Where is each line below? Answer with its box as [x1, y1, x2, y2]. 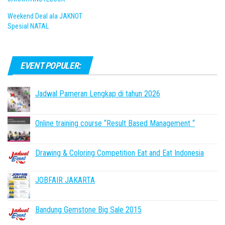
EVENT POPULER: [20, 60, 81, 71]
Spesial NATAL [8, 22, 49, 30]
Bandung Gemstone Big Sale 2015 [35, 205, 142, 214]
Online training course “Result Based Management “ [35, 119, 195, 128]
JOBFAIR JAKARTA [35, 175, 95, 185]
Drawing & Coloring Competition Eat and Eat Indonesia [35, 148, 204, 158]
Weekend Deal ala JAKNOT [8, 12, 82, 20]
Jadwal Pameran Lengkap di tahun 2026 [35, 89, 160, 98]
